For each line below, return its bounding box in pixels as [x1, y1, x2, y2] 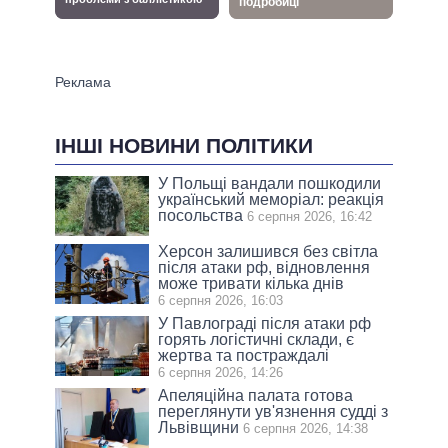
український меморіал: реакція [158, 191, 385, 209]
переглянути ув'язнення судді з [158, 403, 389, 421]
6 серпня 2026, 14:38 [243, 421, 369, 437]
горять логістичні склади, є [158, 331, 355, 349]
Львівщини [158, 419, 240, 437]
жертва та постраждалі [158, 347, 330, 365]
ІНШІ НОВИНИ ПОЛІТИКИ [55, 134, 313, 158]
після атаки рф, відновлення [158, 259, 371, 277]
